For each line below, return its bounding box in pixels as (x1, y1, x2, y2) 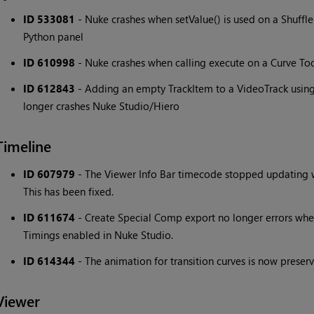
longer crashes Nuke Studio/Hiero (22, 99, 179, 114)
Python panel (22, 29, 83, 44)
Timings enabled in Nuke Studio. (22, 228, 173, 243)
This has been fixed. (22, 184, 114, 199)
